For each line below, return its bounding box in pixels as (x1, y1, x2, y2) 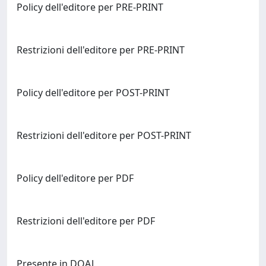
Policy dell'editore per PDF (17, 172, 134, 185)
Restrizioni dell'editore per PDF (17, 214, 155, 227)
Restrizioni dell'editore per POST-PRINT (17, 129, 191, 142)
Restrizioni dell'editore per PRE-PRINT (17, 43, 185, 56)
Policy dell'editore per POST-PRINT (17, 86, 170, 99)
